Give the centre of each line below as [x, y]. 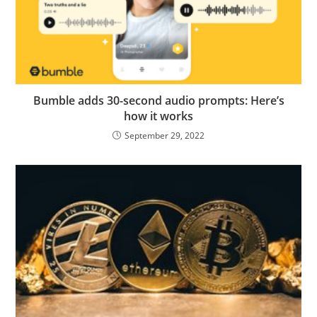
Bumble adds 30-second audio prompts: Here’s [158, 100]
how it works [158, 116]
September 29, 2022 [165, 135]
